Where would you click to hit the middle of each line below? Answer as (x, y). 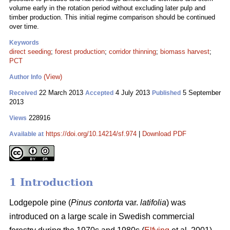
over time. (24, 26)
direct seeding (30, 52)
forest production (80, 52)
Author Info (25, 77)
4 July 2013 (133, 93)
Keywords (24, 43)
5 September (201, 93)
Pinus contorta (97, 203)
